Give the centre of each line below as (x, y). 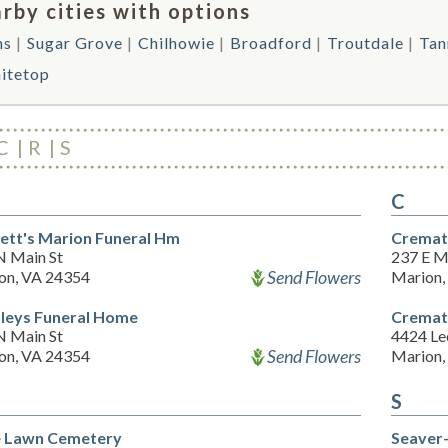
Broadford (271, 42)
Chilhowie (176, 42)
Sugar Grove (75, 42)
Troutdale (365, 42)
